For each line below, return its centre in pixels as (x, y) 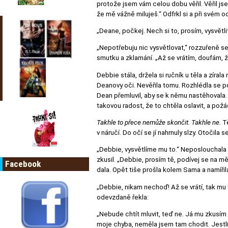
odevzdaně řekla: (123, 197)
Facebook (23, 164)
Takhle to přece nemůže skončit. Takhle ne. (159, 123)
